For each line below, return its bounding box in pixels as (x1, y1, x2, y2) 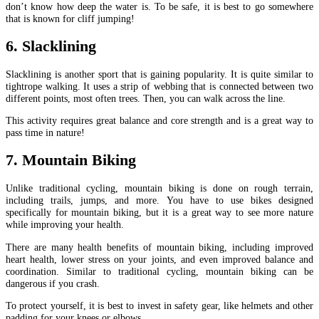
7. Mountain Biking (6, 152, 136, 169)
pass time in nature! (6, 127, 85, 139)
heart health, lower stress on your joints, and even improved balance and (6, 253, 313, 265)
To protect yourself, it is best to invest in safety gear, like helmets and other (6, 299, 313, 311)
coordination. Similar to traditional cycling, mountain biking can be (6, 265, 313, 277)
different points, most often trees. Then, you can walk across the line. (6, 92, 286, 104)
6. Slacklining (6, 38, 96, 56)
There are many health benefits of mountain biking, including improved (6, 241, 313, 253)
